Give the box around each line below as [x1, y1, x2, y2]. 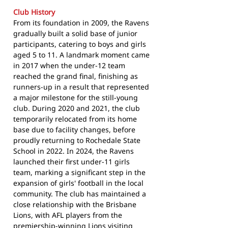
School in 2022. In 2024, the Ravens [13, 146, 134, 156]
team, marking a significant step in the [13, 167, 146, 178]
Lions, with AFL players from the [13, 210, 122, 220]
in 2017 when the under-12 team [13, 61, 125, 71]
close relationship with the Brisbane [13, 199, 136, 210]
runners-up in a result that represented [13, 82, 149, 92]
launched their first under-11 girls [13, 157, 130, 167]
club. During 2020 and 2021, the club [13, 103, 140, 113]
